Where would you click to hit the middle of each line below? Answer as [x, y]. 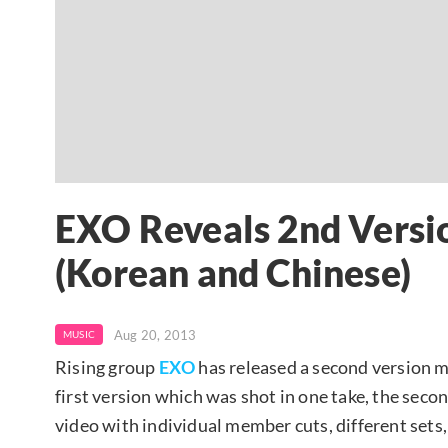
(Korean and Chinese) [233, 273]
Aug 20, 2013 [155, 334]
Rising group [107, 366]
